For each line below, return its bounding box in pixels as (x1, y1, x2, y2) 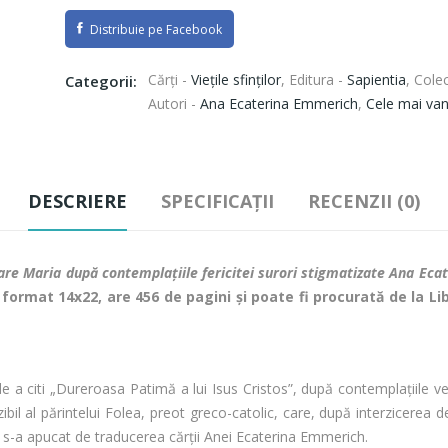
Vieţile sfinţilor (191, 70, 281, 90)
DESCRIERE (28, 189, 127, 214)
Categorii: (65, 71, 137, 92)
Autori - (148, 94, 200, 114)
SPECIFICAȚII (161, 189, 274, 214)
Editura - (289, 70, 347, 90)
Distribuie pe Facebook (166, 21, 222, 39)
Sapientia (347, 70, 406, 90)
